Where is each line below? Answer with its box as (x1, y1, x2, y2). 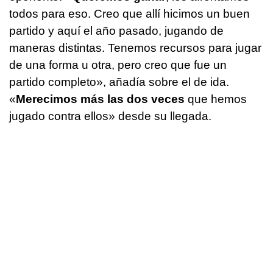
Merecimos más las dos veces (16, 92, 185, 105)
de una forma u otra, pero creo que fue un (9, 58, 227, 71)
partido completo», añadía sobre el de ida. (9, 75, 229, 88)
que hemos (185, 92, 247, 105)
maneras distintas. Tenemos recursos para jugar (9, 41, 261, 54)
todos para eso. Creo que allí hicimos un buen (9, 7, 250, 20)
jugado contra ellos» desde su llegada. (9, 109, 211, 122)
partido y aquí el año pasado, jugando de (9, 24, 224, 37)
